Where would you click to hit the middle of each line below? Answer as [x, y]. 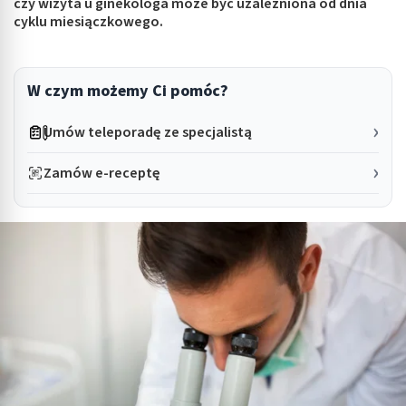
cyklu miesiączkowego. [88, 22]
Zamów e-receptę [102, 173]
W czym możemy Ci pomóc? [128, 91]
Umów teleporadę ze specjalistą [148, 132]
